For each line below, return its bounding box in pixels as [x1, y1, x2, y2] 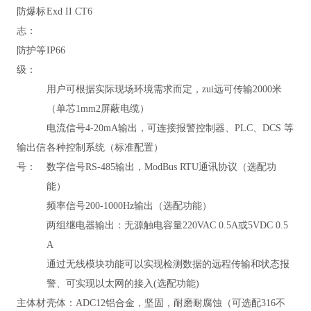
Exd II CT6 [46, 6, 92, 17]
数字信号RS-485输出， [46, 162, 144, 173]
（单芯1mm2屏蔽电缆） [46, 103, 149, 115]
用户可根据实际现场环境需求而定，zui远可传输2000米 [46, 84, 282, 95]
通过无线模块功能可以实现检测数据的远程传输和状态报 [46, 259, 289, 270]
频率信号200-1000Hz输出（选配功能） [46, 201, 212, 212]
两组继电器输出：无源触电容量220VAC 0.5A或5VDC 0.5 [46, 220, 288, 231]
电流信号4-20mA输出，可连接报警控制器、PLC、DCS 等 [46, 123, 294, 134]
